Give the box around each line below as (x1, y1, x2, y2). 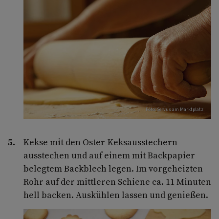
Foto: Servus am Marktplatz (146, 106, 203, 113)
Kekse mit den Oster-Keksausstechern (23, 136, 177, 149)
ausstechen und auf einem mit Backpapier (23, 149, 195, 162)
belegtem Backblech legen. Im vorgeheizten (23, 162, 203, 175)
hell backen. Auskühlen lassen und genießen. (23, 189, 208, 201)
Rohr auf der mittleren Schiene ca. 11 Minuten (23, 175, 211, 188)
